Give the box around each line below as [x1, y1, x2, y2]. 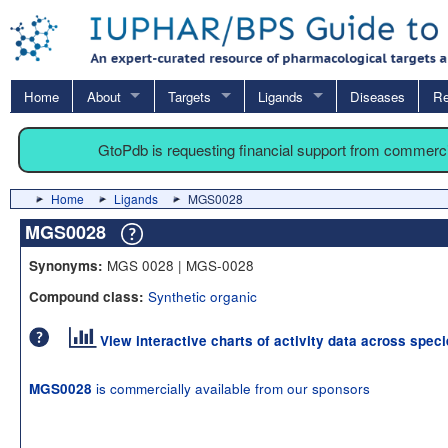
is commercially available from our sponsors [92, 377, 370, 398]
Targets [167, 86, 211, 106]
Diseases [350, 86, 406, 106]
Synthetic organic [148, 285, 257, 306]
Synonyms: [29, 255, 103, 275]
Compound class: [29, 286, 144, 306]
